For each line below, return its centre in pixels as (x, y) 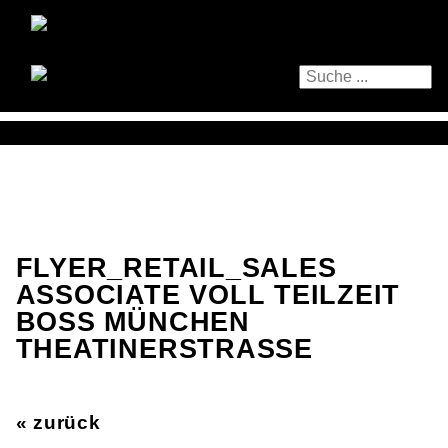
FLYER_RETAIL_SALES (176, 268)
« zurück (58, 422)
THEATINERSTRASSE (155, 349)
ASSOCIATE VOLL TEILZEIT (208, 295)
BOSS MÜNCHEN (132, 322)
